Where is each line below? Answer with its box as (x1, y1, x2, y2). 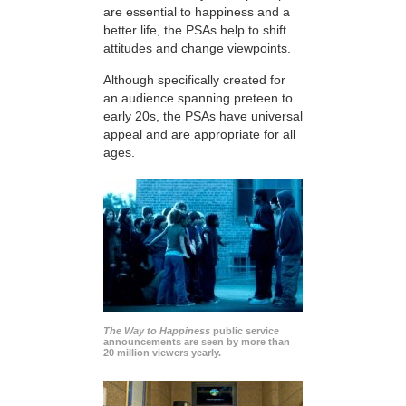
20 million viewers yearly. (103, 347, 221, 359)
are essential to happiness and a (103, 5, 290, 20)
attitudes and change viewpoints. (103, 41, 291, 56)
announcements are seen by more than (103, 336, 290, 348)
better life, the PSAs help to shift (103, 23, 286, 38)
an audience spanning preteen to (103, 90, 293, 105)
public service (210, 325, 279, 337)
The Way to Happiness (103, 325, 210, 337)
